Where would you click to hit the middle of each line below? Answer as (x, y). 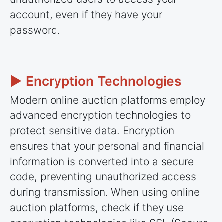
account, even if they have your (86, 14)
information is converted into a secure (102, 162)
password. (35, 30)
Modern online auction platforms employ (108, 100)
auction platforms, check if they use (97, 208)
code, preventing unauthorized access (103, 177)
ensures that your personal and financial (107, 146)
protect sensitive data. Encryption (92, 131)
